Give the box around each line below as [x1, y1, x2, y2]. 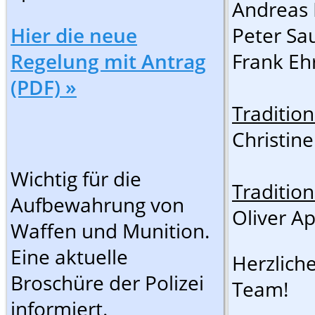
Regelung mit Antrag [11, 48, 206, 75]
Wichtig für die [11, 165, 141, 192]
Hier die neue [11, 22, 137, 49]
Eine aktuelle [11, 243, 128, 270]
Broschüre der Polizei [11, 269, 204, 296]
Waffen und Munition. [11, 217, 210, 244]
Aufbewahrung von [11, 191, 184, 218]
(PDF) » [11, 74, 77, 101]
